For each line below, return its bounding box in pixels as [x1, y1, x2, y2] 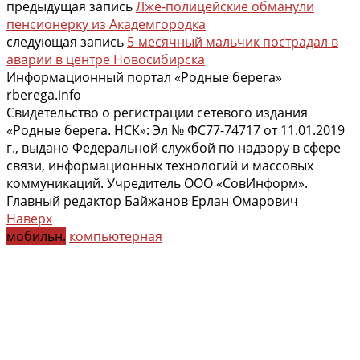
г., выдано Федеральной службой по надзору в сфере [6, 138, 341, 157]
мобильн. [6, 227, 66, 245]
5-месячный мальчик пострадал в [127, 32, 338, 51]
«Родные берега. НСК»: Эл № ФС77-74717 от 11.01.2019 [6, 121, 345, 139]
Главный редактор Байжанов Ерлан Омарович [6, 191, 298, 210]
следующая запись [6, 32, 127, 51]
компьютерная [69, 227, 162, 245]
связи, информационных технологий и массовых [6, 156, 313, 174]
